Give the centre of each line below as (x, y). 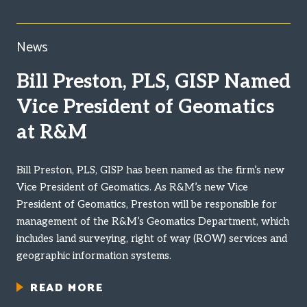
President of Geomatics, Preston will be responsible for (147, 204)
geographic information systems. (94, 255)
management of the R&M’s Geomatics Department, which (153, 221)
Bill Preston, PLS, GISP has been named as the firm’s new (150, 170)
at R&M (52, 132)
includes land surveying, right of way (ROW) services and (152, 238)
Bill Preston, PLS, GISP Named (153, 82)
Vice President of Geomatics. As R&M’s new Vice (132, 187)
